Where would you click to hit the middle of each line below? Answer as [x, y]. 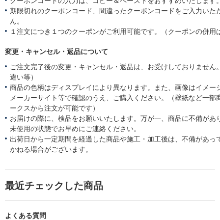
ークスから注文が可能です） [55, 108]
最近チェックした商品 [54, 186]
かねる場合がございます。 [51, 150]
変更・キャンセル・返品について [56, 52]
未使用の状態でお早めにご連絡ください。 [75, 129]
